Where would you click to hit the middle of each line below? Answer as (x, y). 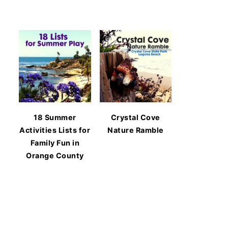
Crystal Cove (135, 117)
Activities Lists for (55, 130)
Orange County (55, 155)
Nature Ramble (136, 130)
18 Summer (55, 117)
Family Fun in (55, 142)
